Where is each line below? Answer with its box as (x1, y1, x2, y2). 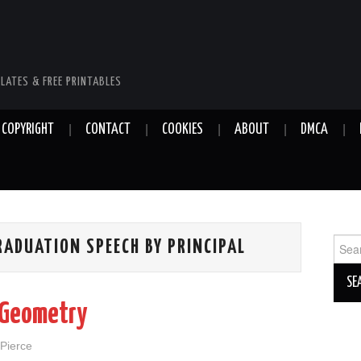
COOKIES (162, 122, 203, 137)
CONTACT (85, 122, 131, 137)
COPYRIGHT (2, 122, 54, 137)
